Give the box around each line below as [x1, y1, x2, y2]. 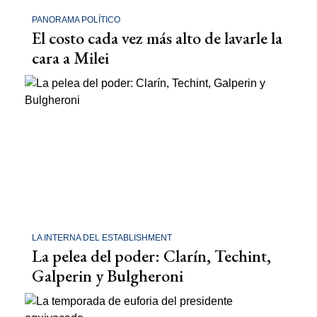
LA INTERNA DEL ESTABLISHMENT [32, 232, 172, 243]
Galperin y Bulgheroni [32, 264, 183, 287]
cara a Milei [32, 47, 109, 69]
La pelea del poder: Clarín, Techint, [32, 244, 271, 267]
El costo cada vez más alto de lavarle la [32, 27, 282, 49]
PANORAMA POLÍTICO [32, 15, 120, 25]
